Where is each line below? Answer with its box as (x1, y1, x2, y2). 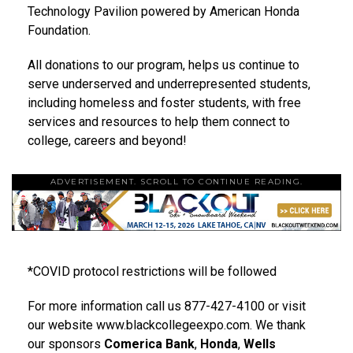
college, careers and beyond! (28, 132, 187, 148)
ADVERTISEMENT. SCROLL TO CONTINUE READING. (50, 176, 303, 187)
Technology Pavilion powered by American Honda (28, 3, 299, 19)
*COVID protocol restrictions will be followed (28, 263, 277, 279)
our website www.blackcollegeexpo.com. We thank (28, 317, 306, 333)
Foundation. (28, 22, 91, 38)
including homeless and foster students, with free (28, 95, 301, 110)
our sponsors (28, 336, 104, 351)
